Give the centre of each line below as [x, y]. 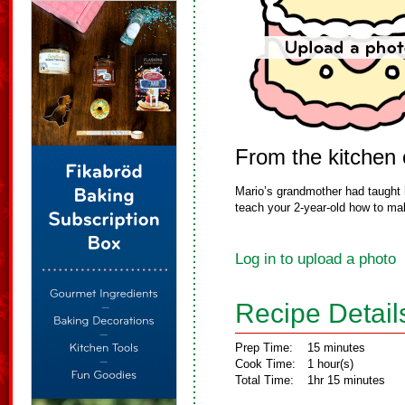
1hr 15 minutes [346, 380]
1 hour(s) [330, 364]
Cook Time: [265, 364]
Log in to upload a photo [316, 259]
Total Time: [264, 380]
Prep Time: [264, 348]
